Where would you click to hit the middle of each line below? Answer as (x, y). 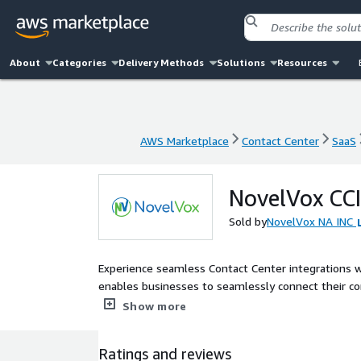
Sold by (248, 221)
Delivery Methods (162, 62)
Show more (155, 306)
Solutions (241, 62)
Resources (302, 62)
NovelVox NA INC (310, 221)
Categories (80, 62)
